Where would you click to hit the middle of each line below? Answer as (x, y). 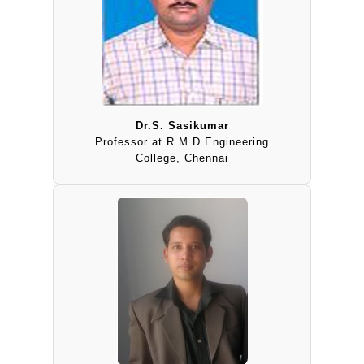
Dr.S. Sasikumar (182, 125)
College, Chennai (182, 158)
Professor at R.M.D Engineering (182, 141)
